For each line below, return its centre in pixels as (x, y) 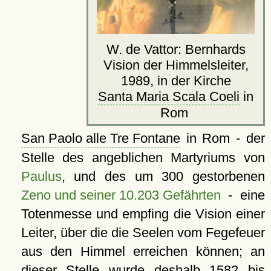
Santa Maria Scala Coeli (169, 97)
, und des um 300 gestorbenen (163, 177)
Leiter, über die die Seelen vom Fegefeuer (143, 233)
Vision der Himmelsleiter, (176, 65)
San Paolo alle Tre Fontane (100, 139)
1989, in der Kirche (176, 81)
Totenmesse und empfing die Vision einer (143, 214)
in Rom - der (222, 139)
